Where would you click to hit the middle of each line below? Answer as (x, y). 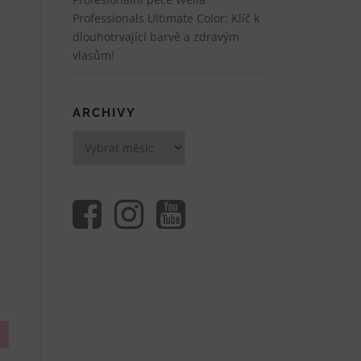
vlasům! (93, 55)
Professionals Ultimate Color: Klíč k (166, 18)
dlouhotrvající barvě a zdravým (156, 37)
